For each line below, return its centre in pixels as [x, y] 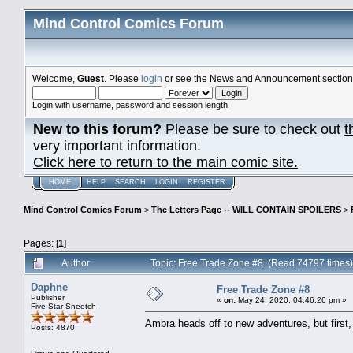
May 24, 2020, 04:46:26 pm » [291, 299]
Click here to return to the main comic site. [165, 162]
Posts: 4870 [53, 327]
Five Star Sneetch [63, 306]
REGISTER [206, 182]
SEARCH [130, 182]
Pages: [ [41, 243]
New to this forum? [97, 129]
